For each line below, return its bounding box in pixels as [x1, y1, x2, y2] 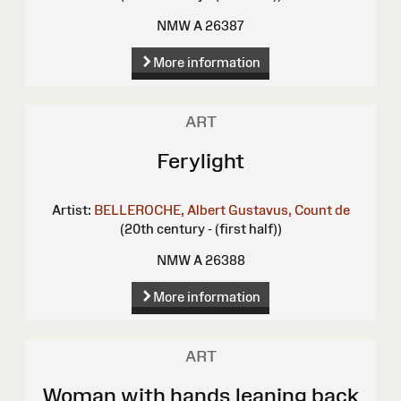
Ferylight [157, 149, 244, 174]
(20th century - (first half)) [119, 221, 282, 237]
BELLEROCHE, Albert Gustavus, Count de [93, 202, 350, 218]
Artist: [51, 202, 91, 218]
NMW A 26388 [156, 252, 245, 269]
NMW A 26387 [157, 18, 244, 34]
